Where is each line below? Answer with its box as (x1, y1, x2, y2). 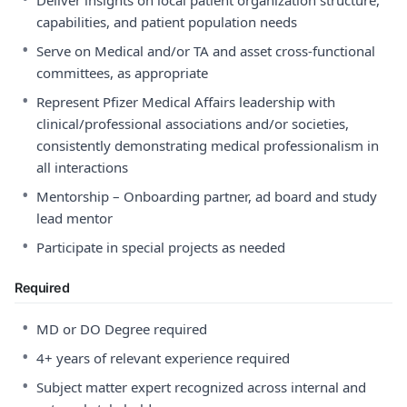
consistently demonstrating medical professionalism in (36, 136, 379, 154)
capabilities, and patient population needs (36, 13, 297, 31)
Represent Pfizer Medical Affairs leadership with (36, 93, 335, 111)
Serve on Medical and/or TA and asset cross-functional (36, 42, 375, 60)
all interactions (36, 158, 128, 176)
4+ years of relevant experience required (36, 349, 290, 367)
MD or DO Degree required (36, 320, 207, 338)
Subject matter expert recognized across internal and (36, 378, 366, 396)
